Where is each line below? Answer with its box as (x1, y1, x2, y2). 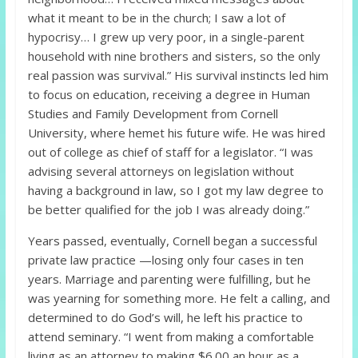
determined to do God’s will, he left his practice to (27, 309, 303, 326)
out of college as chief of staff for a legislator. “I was (27, 144, 313, 161)
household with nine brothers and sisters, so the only (27, 48, 320, 65)
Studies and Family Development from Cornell (27, 105, 278, 122)
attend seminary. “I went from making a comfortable (27, 328, 314, 345)
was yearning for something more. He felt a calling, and (27, 290, 330, 307)
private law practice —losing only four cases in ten (27, 252, 304, 268)
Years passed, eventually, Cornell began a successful (27, 233, 317, 249)
